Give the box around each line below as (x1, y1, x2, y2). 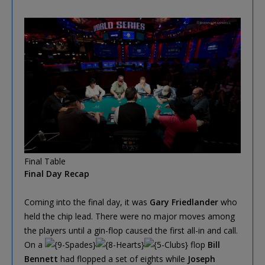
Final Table (24, 156, 66, 167)
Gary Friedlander (150, 196, 218, 208)
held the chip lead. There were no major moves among (24, 211, 235, 222)
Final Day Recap (24, 168, 89, 180)
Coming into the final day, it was (24, 196, 150, 208)
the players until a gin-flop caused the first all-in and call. (24, 225, 238, 237)
